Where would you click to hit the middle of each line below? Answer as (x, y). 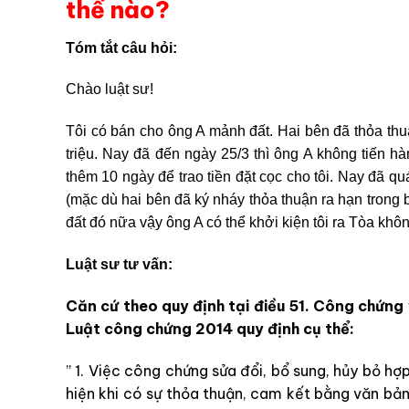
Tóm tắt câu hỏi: (121, 47)
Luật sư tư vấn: (119, 264)
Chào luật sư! (110, 89)
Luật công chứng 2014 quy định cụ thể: (210, 328)
